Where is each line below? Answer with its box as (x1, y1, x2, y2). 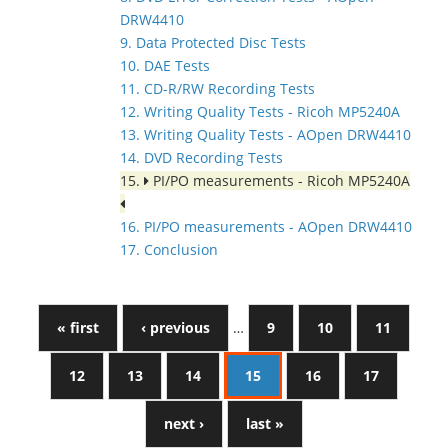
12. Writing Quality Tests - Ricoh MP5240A (120, 102, 400, 121)
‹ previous (141, 318, 210, 337)
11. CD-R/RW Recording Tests (120, 79, 315, 98)
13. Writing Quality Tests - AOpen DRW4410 (120, 125, 411, 144)
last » (246, 414, 284, 433)
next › (164, 414, 204, 433)
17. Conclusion (120, 240, 218, 259)
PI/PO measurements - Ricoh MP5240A (149, 171, 410, 190)
